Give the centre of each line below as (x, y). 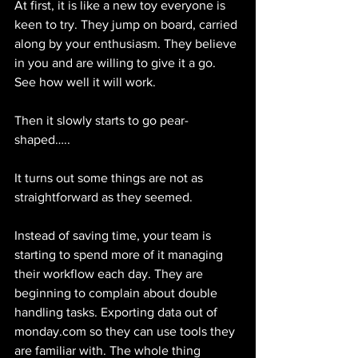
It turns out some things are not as (110, 178)
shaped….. (42, 140)
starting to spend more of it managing (120, 255)
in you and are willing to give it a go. (117, 63)
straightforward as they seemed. (103, 197)
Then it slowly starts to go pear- (101, 121)
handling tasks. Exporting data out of (117, 312)
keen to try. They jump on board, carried (127, 25)
